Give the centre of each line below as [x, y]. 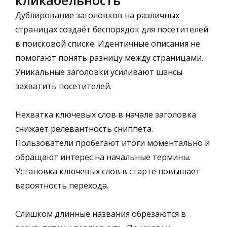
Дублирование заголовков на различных [97, 15]
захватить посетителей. [63, 86]
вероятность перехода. [62, 185]
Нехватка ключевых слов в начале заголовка [106, 114]
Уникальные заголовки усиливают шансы [99, 72]
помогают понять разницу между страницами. [109, 58]
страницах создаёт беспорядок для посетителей [112, 29]
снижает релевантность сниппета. [84, 128]
